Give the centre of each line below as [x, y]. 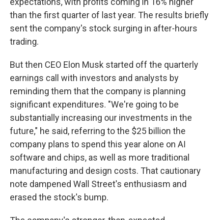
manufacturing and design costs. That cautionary [105, 171]
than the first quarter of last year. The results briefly [109, 15]
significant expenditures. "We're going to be [94, 104]
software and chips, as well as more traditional [100, 157]
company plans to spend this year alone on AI [98, 144]
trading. [24, 41]
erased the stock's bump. [59, 197]
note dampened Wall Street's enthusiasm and [98, 184]
